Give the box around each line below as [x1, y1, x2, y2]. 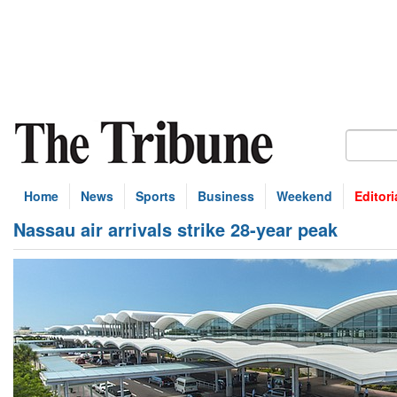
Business [198, 187, 254, 205]
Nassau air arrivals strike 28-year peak [13, 216, 338, 242]
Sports [136, 187, 175, 205]
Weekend [276, 187, 332, 205]
